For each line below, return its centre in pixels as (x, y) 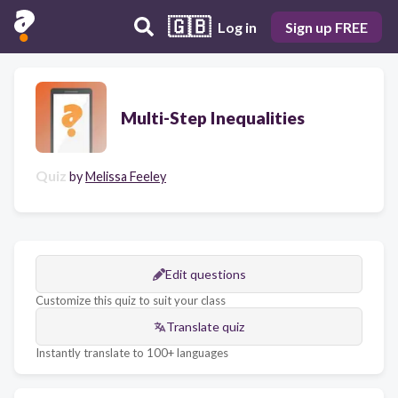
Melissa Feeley (126, 176)
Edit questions (205, 274)
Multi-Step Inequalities (213, 117)
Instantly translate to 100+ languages (132, 353)
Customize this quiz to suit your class (131, 300)
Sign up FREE (326, 27)
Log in (237, 27)
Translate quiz (205, 326)
